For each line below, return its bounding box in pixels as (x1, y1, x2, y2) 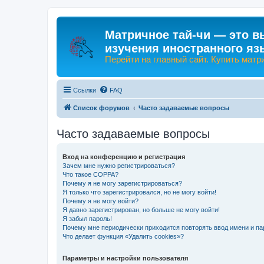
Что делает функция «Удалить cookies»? (62, 232, 184, 240)
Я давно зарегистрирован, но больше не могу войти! (62, 206, 220, 213)
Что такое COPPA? (62, 170, 118, 178)
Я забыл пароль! (62, 214, 112, 222)
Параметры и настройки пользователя (62, 254, 188, 262)
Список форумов (73, 104, 130, 111)
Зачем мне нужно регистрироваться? (62, 161, 175, 169)
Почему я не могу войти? (62, 197, 138, 204)
